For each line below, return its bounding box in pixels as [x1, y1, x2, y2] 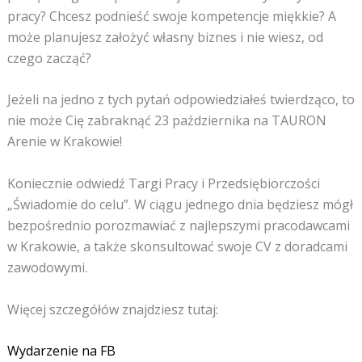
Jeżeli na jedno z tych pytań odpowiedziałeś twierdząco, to [6, 90, 355, 109]
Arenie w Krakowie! [6, 133, 122, 151]
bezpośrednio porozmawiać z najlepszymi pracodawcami [6, 216, 350, 234]
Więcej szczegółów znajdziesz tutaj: [6, 300, 218, 318]
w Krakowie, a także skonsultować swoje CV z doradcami [6, 237, 347, 255]
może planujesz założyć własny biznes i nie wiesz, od [6, 27, 323, 46]
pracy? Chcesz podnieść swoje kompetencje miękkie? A [6, 6, 336, 25]
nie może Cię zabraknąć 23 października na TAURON [6, 112, 326, 130]
